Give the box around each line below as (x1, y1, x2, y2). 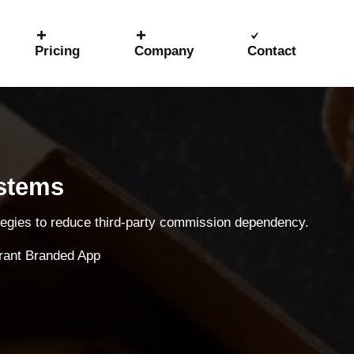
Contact (247, 43, 296, 58)
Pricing (34, 43, 80, 58)
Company (134, 43, 194, 58)
